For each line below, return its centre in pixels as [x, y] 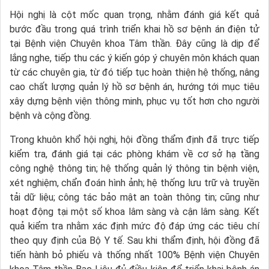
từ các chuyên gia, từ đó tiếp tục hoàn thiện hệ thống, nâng [134, 72]
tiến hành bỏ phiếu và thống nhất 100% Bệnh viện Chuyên [134, 255]
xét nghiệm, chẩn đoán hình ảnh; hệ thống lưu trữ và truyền [134, 183]
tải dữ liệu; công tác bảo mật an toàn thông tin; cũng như [134, 197]
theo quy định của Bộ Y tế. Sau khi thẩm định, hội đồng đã [134, 240]
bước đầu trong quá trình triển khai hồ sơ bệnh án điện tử [134, 29]
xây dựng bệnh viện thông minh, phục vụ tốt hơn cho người [134, 101]
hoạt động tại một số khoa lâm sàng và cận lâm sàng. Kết [134, 211]
